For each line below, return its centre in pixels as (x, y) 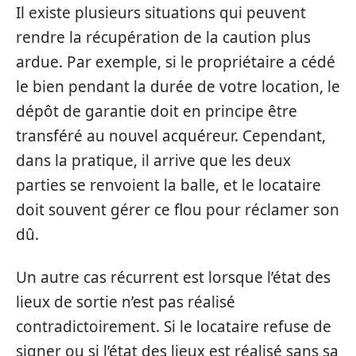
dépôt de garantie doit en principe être (157, 111)
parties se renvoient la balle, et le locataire (168, 185)
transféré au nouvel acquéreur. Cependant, (171, 136)
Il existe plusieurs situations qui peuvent (161, 13)
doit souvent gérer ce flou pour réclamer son (178, 210)
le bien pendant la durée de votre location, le (178, 87)
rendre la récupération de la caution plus (163, 37)
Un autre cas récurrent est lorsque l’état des (173, 277)
